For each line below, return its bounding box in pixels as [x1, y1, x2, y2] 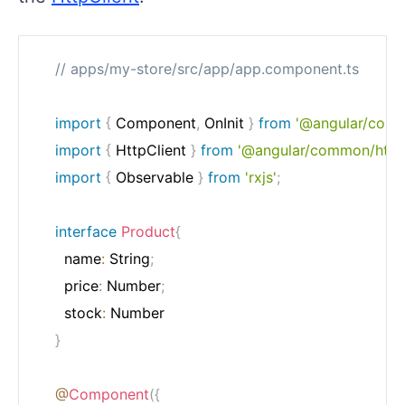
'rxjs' [245, 167, 277, 186]
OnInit [200, 113, 249, 132]
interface [55, 221, 117, 240]
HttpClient [111, 140, 191, 159]
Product [121, 221, 175, 240]
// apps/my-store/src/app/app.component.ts [55, 59, 359, 78]
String [105, 249, 150, 268]
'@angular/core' [296, 113, 402, 132]
